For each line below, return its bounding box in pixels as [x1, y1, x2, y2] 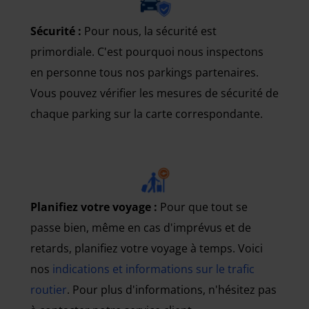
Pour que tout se [157, 199, 248, 215]
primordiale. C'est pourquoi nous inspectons [30, 44, 263, 60]
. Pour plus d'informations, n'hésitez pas [67, 282, 277, 298]
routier [30, 282, 67, 298]
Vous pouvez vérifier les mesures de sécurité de [30, 86, 279, 101]
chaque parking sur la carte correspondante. [30, 106, 263, 122]
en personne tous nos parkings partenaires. [30, 65, 259, 81]
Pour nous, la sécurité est [81, 23, 217, 39]
